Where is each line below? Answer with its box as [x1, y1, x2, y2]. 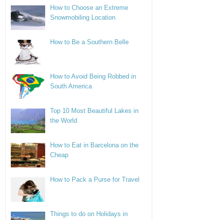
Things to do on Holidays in [50, 210, 128, 218]
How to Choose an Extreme [50, 4, 129, 11]
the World [50, 117, 78, 124]
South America [50, 82, 92, 90]
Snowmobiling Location [50, 14, 116, 21]
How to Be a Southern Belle [50, 38, 129, 46]
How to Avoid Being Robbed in [50, 73, 137, 80]
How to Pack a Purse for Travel [50, 176, 140, 183]
